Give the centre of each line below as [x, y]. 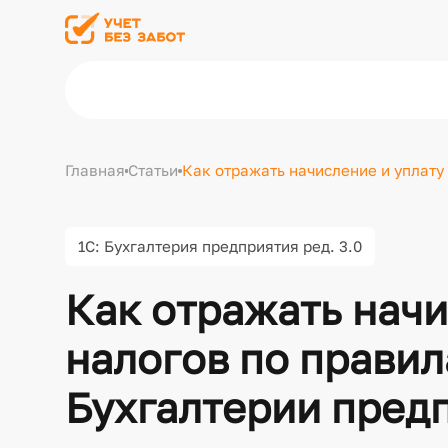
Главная [95, 170]
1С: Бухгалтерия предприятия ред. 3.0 [220, 246]
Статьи [153, 170]
